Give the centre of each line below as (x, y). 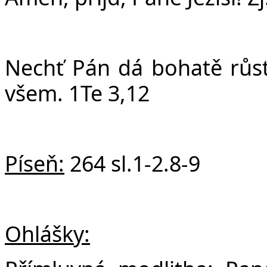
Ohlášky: (47, 233)
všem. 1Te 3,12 (77, 93)
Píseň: (35, 163)
